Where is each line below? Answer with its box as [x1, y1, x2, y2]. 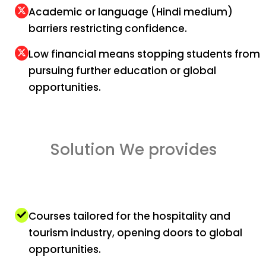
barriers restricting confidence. [28, 21, 187, 36]
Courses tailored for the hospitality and [28, 208, 230, 223]
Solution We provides [49, 138, 217, 160]
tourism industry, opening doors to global [28, 225, 242, 240]
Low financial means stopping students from [28, 46, 260, 61]
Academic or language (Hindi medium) [28, 5, 233, 20]
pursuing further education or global [28, 63, 216, 78]
